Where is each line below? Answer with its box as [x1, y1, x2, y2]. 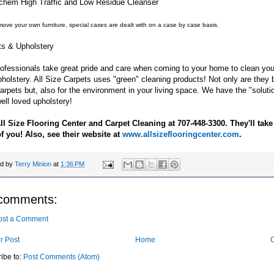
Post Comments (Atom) [23, 253, 100, 262]
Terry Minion [15, 160, 51, 168]
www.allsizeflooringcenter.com [122, 129, 239, 139]
